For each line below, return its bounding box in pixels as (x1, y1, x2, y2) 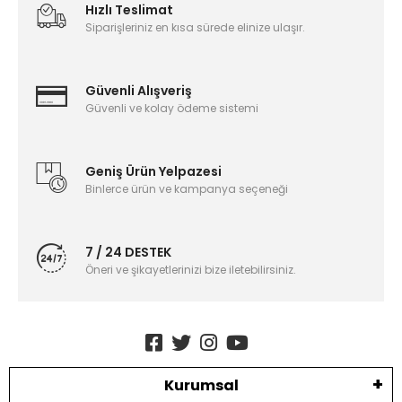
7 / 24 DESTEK (85, 243, 171, 262)
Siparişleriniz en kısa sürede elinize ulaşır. (85, 20, 305, 36)
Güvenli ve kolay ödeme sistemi (85, 100, 258, 117)
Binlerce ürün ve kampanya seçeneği (85, 181, 288, 197)
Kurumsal (163, 374, 239, 396)
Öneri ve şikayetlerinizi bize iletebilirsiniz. (85, 262, 296, 278)
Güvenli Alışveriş (85, 82, 192, 100)
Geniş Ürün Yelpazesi (85, 162, 222, 181)
